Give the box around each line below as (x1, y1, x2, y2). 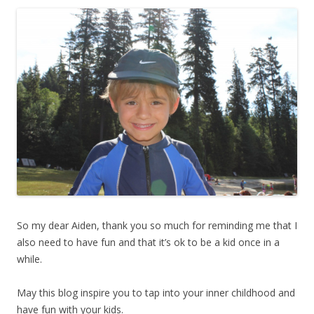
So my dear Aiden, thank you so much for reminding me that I (17, 218, 297, 232)
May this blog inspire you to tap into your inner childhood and (17, 285, 295, 299)
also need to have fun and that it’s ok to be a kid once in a (17, 235, 280, 249)
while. (17, 252, 42, 266)
